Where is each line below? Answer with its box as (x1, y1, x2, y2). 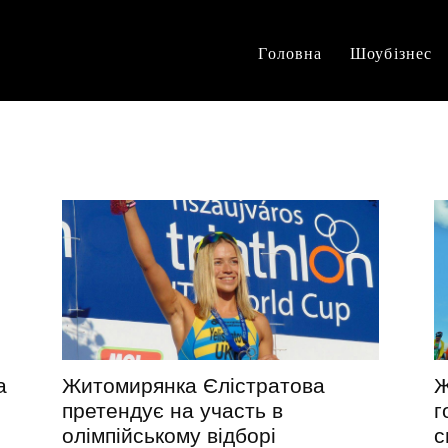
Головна (258, 44, 323, 62)
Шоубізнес (350, 44, 433, 62)
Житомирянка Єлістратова (62, 373, 325, 397)
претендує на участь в (62, 398, 283, 422)
